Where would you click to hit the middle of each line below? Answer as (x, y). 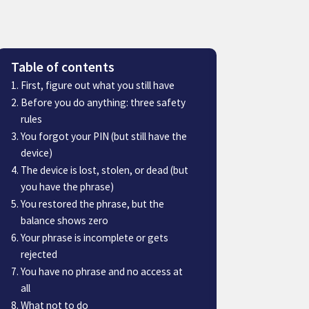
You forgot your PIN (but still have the (103, 136)
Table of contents (62, 67)
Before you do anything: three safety (103, 102)
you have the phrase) (67, 186)
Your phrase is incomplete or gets (94, 237)
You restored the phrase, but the (92, 203)
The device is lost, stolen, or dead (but (104, 170)
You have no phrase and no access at (101, 271)
